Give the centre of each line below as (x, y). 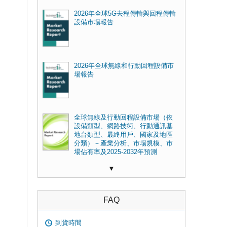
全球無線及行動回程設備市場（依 (123, 118)
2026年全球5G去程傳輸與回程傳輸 (125, 14)
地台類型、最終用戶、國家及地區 (123, 135)
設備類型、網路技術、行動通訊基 (123, 126)
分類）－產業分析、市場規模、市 (123, 144)
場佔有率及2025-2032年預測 (115, 152)
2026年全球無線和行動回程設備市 (124, 66)
